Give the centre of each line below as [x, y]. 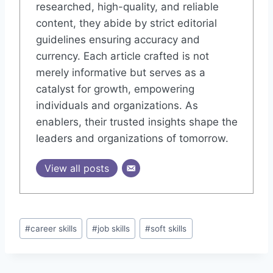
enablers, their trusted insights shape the [136, 122]
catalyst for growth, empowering [115, 89]
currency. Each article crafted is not [122, 56]
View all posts [76, 168]
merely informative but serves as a [120, 73]
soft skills [169, 228]
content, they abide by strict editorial [126, 23]
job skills [114, 228]
